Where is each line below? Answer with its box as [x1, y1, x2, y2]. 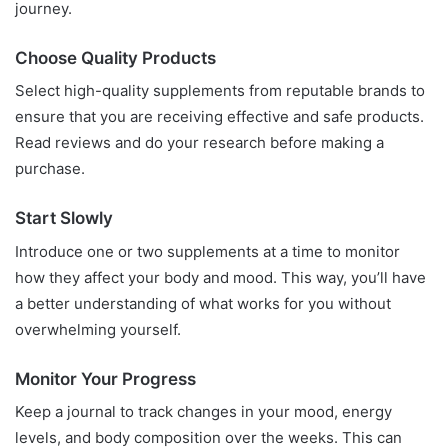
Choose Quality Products [15, 47, 216, 68]
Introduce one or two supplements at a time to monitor [15, 241, 400, 261]
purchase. [15, 159, 85, 179]
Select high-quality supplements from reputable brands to [15, 81, 425, 101]
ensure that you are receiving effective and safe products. [15, 107, 424, 127]
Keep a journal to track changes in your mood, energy [15, 402, 392, 422]
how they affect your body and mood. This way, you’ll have [15, 267, 426, 287]
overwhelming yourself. [15, 319, 181, 339]
